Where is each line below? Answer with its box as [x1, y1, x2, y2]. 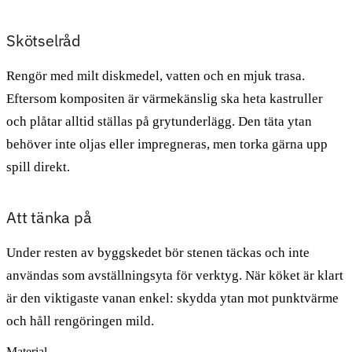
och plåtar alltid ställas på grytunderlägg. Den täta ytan [6, 113, 312, 129]
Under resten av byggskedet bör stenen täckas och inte [6, 244, 310, 260]
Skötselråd [6, 29, 81, 51]
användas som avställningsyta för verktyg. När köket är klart [6, 267, 343, 283]
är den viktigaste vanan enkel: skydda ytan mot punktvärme [6, 290, 339, 306]
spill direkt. [6, 159, 70, 174]
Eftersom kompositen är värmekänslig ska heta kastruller [6, 90, 323, 106]
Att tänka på [6, 206, 92, 228]
